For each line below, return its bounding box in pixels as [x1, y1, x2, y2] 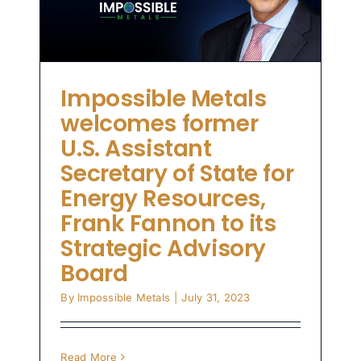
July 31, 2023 [181, 291, 251, 305]
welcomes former [60, 108, 259, 140]
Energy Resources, [60, 183, 266, 215]
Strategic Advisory [60, 233, 266, 265]
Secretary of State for [60, 158, 294, 190]
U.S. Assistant [60, 133, 212, 165]
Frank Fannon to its [60, 208, 276, 240]
